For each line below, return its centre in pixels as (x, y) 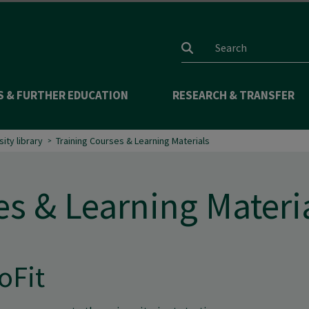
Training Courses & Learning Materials (132, 140)
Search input (238, 59)
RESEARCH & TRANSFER (233, 95)
